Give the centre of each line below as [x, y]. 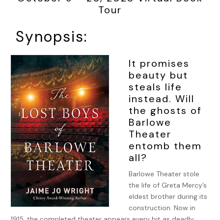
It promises [159, 63]
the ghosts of [165, 110]
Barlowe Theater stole [164, 174]
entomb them [165, 146]
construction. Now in [162, 208]
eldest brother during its [168, 196]
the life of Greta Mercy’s [168, 185]
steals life [156, 87]
